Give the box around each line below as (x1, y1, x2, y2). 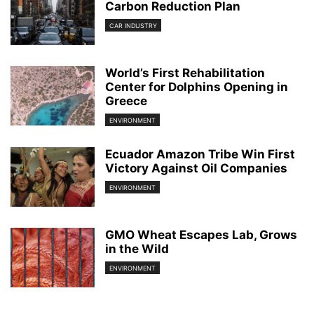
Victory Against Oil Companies (105, 161, 287, 176)
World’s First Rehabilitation (105, 66, 265, 80)
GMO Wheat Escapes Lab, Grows (105, 228, 297, 243)
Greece (105, 94, 147, 108)
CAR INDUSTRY (109, 22, 157, 30)
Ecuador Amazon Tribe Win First (105, 147, 295, 162)
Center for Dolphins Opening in (105, 80, 288, 94)
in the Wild (105, 242, 169, 257)
